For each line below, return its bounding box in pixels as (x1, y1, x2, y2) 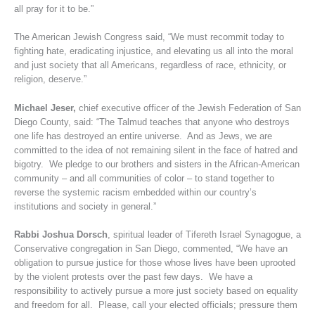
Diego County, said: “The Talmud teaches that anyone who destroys (13, 116, 290, 127)
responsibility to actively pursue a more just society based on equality (13, 285, 298, 296)
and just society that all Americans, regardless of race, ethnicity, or (13, 60, 286, 71)
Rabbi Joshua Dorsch (13, 229, 108, 240)
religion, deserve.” (13, 74, 86, 85)
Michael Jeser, (13, 102, 79, 113)
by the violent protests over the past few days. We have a (13, 271, 252, 282)
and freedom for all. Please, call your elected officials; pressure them (13, 300, 297, 310)
